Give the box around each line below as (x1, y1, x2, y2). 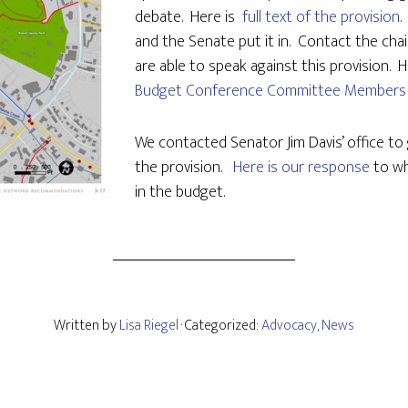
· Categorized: (181, 313, 261, 338)
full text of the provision (242, 4, 400, 31)
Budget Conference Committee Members (135, 77, 406, 105)
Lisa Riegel (119, 313, 178, 338)
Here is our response (233, 154, 370, 181)
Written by (54, 313, 119, 338)
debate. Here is (135, 4, 242, 31)
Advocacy (261, 313, 317, 338)
